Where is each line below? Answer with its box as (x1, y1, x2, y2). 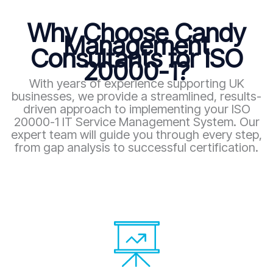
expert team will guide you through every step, (11, 127, 262, 142)
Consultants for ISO (30, 42, 243, 74)
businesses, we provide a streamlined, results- (12, 88, 261, 104)
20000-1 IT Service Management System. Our (13, 114, 260, 129)
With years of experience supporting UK (29, 76, 244, 91)
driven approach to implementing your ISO (23, 101, 250, 116)
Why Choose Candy (27, 16, 246, 48)
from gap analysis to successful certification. (15, 140, 258, 155)
